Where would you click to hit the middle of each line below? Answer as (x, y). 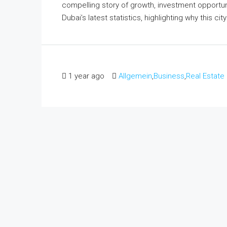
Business (169, 76)
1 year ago (86, 76)
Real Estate (205, 76)
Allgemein (135, 76)
